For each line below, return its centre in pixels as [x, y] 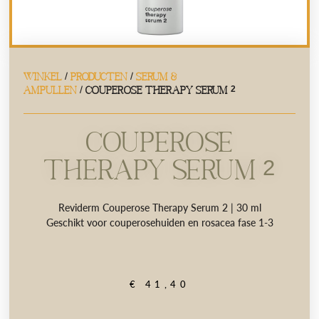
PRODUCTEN [99, 75]
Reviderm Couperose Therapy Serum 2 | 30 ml [159, 208]
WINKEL [43, 75]
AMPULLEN [51, 89]
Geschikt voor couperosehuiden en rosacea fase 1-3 [159, 223]
